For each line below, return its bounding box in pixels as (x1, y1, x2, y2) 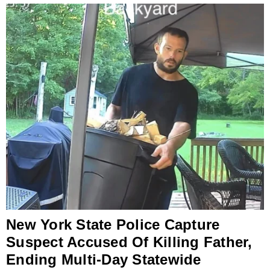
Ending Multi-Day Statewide (6, 251, 201, 268)
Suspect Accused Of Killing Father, (6, 234, 253, 251)
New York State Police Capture (6, 216, 220, 233)
